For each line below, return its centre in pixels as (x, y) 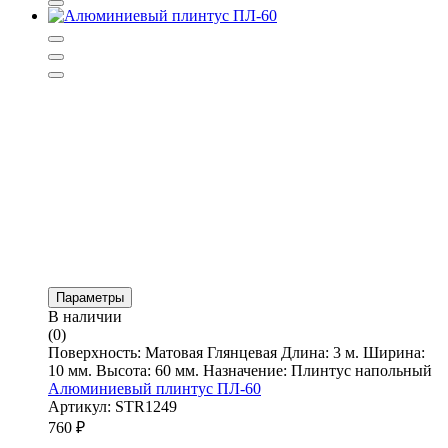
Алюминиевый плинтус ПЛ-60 (154, 388)
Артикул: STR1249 (112, 406)
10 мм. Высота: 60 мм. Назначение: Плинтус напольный (240, 370)
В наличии (85, 316)
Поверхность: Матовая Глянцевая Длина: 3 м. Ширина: (236, 352)
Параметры (90, 297)
